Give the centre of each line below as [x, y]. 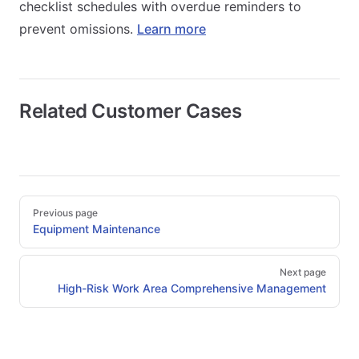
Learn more [171, 28]
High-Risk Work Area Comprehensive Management [192, 288]
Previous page [65, 212]
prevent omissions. [78, 28]
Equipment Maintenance [97, 228]
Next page [303, 272]
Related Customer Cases [131, 111]
